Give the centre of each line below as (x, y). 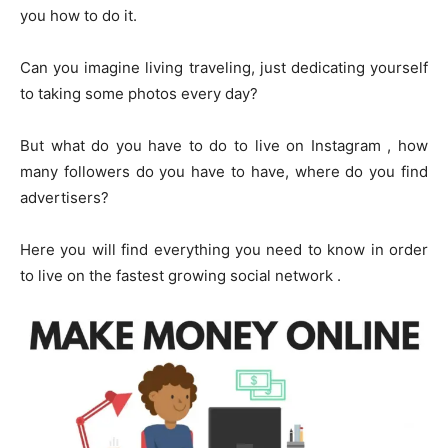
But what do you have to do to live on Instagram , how (224, 146)
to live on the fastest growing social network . (180, 276)
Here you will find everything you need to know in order (224, 250)
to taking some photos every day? (139, 94)
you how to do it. (78, 16)
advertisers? (64, 198)
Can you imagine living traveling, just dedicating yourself (224, 68)
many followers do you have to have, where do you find (224, 172)
